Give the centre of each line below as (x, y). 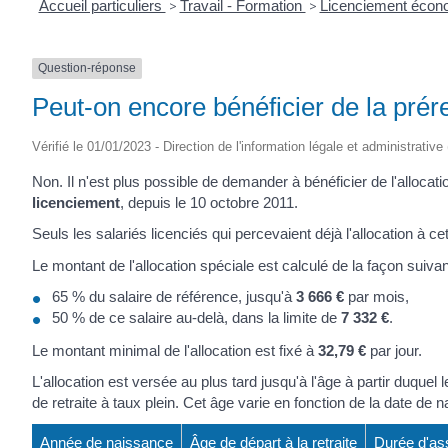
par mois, (376, 297)
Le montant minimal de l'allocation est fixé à (175, 350)
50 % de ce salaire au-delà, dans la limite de (196, 318)
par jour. (394, 350)
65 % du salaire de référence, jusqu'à (174, 297)
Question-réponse (87, 68)
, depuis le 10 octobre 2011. (209, 202)
